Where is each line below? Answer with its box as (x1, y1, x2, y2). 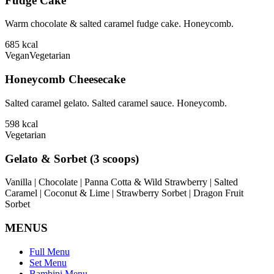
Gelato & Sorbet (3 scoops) (5, 152, 139, 165)
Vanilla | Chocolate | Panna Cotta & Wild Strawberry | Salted (5, 177, 238, 188)
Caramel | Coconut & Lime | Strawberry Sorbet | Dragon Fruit (5, 188, 243, 199)
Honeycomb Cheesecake (5, 73, 125, 86)
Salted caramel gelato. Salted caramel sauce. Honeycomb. (5, 97, 227, 108)
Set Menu (29, 257, 67, 268)
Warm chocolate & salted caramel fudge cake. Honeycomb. (5, 18, 234, 29)
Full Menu (29, 246, 70, 257)
